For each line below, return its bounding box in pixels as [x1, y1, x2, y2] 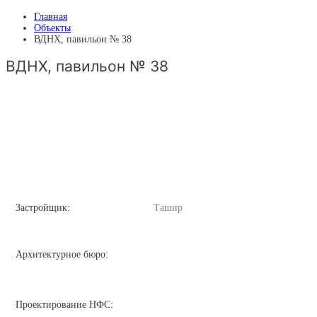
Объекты [34, 23, 71, 33]
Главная [34, 11, 67, 22]
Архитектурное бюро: [16, 248, 108, 260]
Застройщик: [16, 202, 70, 213]
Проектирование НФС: [16, 299, 113, 310]
